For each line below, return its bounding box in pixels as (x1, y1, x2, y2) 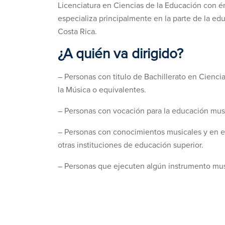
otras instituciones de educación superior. (58, 141, 203, 149)
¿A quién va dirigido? (58, 47, 183, 61)
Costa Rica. (58, 28, 97, 36)
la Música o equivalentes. (58, 86, 146, 94)
